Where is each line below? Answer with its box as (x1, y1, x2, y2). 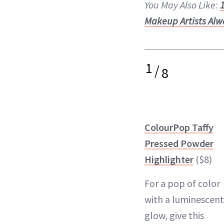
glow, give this (144, 209, 204, 221)
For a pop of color (144, 177, 220, 189)
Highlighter (144, 153, 193, 165)
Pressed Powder (144, 137, 213, 149)
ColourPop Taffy (144, 121, 213, 133)
